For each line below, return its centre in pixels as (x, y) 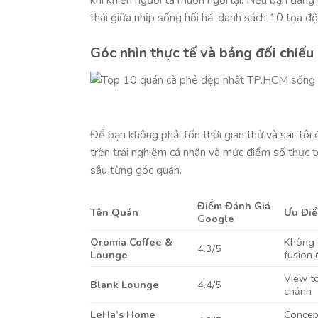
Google (216, 219)
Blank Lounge (125, 285)
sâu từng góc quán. (136, 171)
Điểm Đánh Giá (234, 206)
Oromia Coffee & (131, 242)
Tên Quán (114, 213)
